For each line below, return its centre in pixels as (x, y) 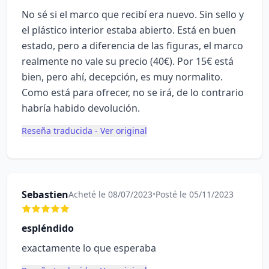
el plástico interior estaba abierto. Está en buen (129, 30)
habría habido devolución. (81, 108)
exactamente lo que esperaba (89, 248)
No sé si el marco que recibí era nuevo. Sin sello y (133, 14)
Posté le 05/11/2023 (195, 194)
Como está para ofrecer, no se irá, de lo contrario (133, 92)
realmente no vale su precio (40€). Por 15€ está (128, 61)
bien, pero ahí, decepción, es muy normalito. (122, 77)
